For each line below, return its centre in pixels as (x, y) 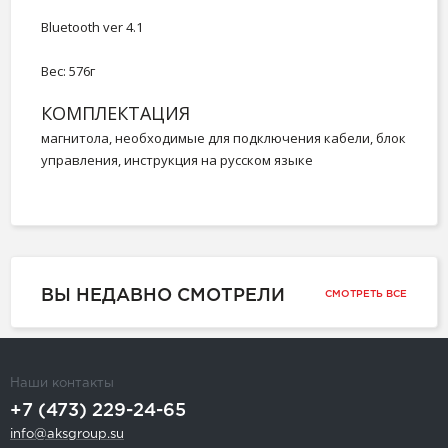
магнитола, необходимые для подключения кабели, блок (223, 137)
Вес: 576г (68, 70)
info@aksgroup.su (67, 434)
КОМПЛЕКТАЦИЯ (115, 112)
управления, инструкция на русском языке (177, 159)
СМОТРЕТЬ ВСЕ (366, 294)
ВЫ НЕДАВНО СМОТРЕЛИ (163, 295)
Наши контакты (62, 383)
